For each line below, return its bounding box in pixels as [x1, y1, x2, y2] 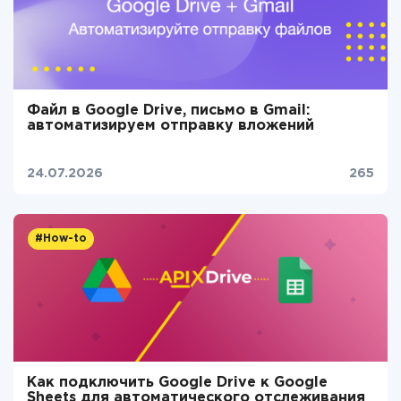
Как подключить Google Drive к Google [27, 376, 328, 389]
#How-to [35, 234, 87, 243]
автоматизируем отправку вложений [27, 119, 314, 132]
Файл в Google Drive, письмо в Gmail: [27, 104, 310, 117]
